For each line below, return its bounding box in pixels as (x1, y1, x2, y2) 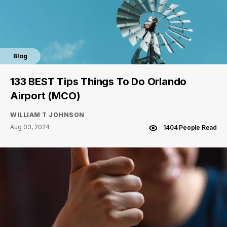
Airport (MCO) (10, 90, 81, 102)
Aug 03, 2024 (10, 123, 50, 131)
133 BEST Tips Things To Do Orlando (10, 75, 187, 88)
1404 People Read (163, 124, 217, 131)
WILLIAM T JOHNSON (10, 110, 85, 119)
